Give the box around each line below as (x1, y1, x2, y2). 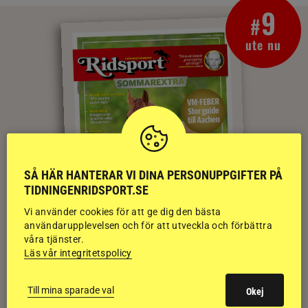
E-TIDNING (132, 269, 176, 284)
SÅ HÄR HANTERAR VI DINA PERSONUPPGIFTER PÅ (24, 168, 283, 182)
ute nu (245, 36, 281, 54)
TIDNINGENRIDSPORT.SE (24, 183, 148, 197)
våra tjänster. (24, 234, 84, 245)
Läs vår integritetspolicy (24, 247, 132, 258)
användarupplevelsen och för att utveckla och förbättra (24, 220, 272, 231)
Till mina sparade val (27, 284, 114, 296)
